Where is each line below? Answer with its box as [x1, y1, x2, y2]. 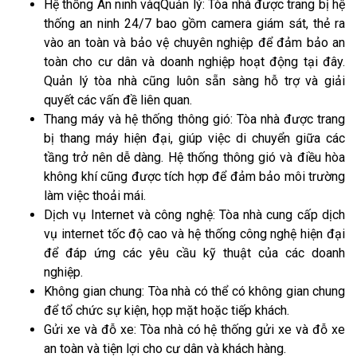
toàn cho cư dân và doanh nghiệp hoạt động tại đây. [44, 53, 345, 69]
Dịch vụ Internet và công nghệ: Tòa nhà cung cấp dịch [44, 206, 345, 222]
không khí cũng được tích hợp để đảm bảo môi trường [44, 168, 345, 184]
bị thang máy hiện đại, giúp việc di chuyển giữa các [44, 130, 345, 146]
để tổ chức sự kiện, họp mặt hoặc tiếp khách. [44, 302, 289, 318]
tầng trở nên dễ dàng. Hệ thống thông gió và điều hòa [44, 149, 345, 165]
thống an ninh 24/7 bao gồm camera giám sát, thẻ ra [44, 15, 345, 31]
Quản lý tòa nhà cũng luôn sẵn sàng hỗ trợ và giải [44, 73, 345, 88]
